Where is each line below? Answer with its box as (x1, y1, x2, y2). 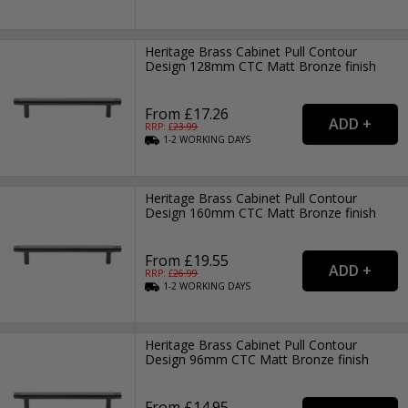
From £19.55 (145, 250, 229, 271)
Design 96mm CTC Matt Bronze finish (145, 351, 370, 369)
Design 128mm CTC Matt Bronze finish (145, 56, 377, 75)
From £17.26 (145, 103, 229, 124)
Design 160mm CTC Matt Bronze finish (145, 204, 377, 222)
